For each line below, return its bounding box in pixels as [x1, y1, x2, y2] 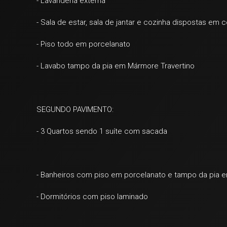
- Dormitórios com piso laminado [36, 192, 148, 201]
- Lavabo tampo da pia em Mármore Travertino [36, 61, 195, 70]
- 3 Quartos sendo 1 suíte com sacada [36, 127, 167, 136]
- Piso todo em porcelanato [36, 40, 130, 49]
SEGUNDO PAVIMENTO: [36, 105, 113, 114]
